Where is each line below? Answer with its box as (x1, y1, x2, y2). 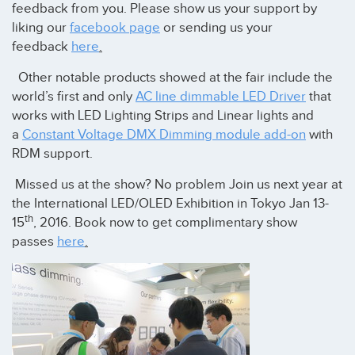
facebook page (70, 19, 160, 36)
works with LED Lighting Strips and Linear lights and (12, 107, 314, 124)
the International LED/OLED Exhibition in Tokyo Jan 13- (12, 196, 329, 212)
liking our (12, 19, 70, 36)
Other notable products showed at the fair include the (12, 69, 333, 86)
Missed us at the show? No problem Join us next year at (12, 177, 342, 193)
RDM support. (12, 145, 93, 162)
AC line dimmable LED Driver (136, 88, 306, 105)
